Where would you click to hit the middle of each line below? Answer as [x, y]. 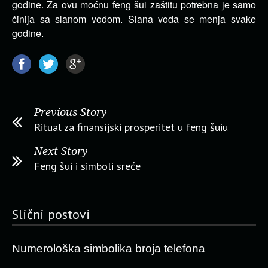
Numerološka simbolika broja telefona [109, 249]
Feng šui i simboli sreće [87, 166]
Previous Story [71, 112]
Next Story [61, 151]
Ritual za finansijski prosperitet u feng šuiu [131, 127]
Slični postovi [51, 214]
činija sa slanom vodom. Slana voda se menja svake [134, 19]
